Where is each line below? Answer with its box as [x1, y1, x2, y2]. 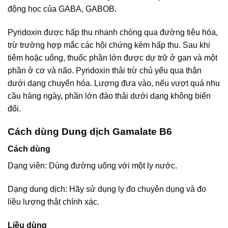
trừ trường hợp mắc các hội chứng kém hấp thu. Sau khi [8, 40, 210, 49]
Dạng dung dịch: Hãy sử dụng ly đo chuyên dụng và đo [8, 185, 206, 194]
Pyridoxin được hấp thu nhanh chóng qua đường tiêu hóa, [8, 27, 218, 37]
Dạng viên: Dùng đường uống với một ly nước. [8, 161, 177, 170]
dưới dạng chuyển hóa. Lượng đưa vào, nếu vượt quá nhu [8, 78, 220, 88]
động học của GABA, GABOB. [8, 5, 117, 14]
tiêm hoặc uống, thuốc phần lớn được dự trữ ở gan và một [8, 53, 217, 62]
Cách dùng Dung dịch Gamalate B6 [8, 126, 172, 137]
